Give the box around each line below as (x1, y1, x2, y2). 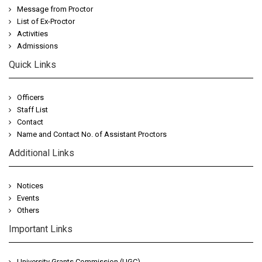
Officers (17, 92, 44, 102)
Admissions (17, 41, 58, 50)
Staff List (17, 105, 48, 114)
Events (17, 193, 39, 202)
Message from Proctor (17, 4, 93, 13)
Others (17, 205, 39, 215)
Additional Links (9, 147, 74, 158)
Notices (17, 181, 43, 190)
